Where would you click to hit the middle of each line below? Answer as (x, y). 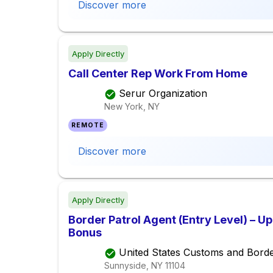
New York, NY (132, 106)
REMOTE (88, 126)
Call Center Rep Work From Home (158, 74)
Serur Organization (163, 94)
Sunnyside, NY (133, 265)
